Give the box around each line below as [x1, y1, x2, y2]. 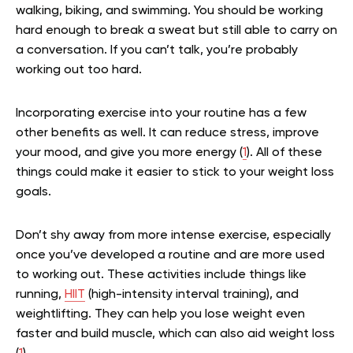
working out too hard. [16, 64, 142, 77]
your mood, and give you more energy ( [16, 147, 243, 160]
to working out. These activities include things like [16, 269, 307, 282]
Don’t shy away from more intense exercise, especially [16, 229, 331, 243]
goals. [16, 186, 51, 199]
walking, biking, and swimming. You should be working [16, 5, 323, 18]
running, [16, 288, 65, 302]
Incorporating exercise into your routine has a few [16, 107, 307, 121]
